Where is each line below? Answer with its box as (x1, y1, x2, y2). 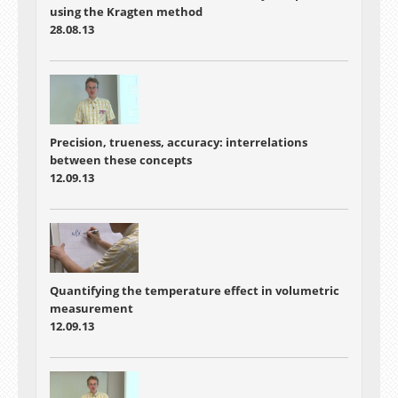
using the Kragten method (50, 3, 203, 20)
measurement (50, 300, 133, 316)
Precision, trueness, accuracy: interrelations (50, 133, 307, 150)
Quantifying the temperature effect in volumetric (50, 283, 339, 298)
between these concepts (50, 151, 192, 168)
